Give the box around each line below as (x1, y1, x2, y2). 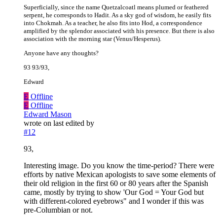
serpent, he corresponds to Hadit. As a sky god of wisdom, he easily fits (24, 11, 211, 19)
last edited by (53, 119, 94, 128)
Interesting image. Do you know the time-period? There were (24, 161, 214, 170)
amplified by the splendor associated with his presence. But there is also (24, 27, 215, 35)
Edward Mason (24, 110, 72, 119)
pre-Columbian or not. (24, 206, 93, 215)
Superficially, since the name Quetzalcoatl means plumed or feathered (24, 3, 209, 11)
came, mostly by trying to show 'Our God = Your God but (24, 188, 204, 197)
